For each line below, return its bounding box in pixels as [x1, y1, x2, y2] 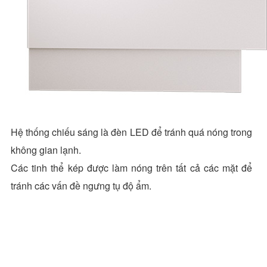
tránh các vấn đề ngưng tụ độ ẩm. [11, 178, 151, 193]
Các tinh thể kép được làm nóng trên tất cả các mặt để [11, 160, 252, 175]
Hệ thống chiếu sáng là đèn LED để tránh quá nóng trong [11, 125, 252, 139]
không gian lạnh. [11, 142, 81, 157]
